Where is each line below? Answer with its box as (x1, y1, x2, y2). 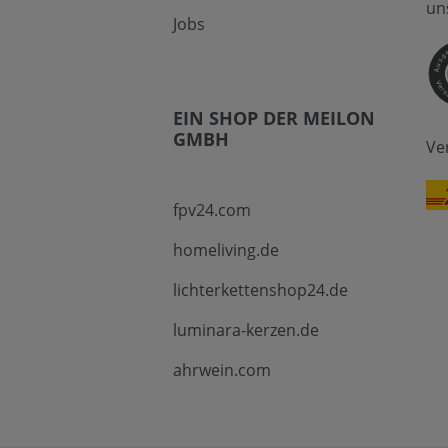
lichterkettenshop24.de (172, 278, 348, 301)
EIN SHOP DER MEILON (172, 105, 375, 130)
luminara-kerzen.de (172, 318, 319, 341)
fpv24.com (172, 198, 251, 221)
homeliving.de (172, 238, 279, 261)
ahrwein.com (172, 358, 271, 381)
